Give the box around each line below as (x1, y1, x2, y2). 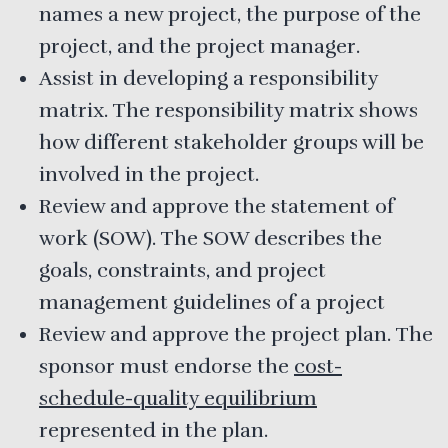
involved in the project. (39, 161, 259, 187)
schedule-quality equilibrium (39, 385, 317, 411)
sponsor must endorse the (39, 353, 294, 379)
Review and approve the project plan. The (39, 321, 433, 347)
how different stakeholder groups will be (39, 129, 424, 155)
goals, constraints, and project (39, 257, 326, 283)
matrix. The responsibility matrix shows (39, 97, 418, 123)
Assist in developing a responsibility (39, 65, 378, 91)
